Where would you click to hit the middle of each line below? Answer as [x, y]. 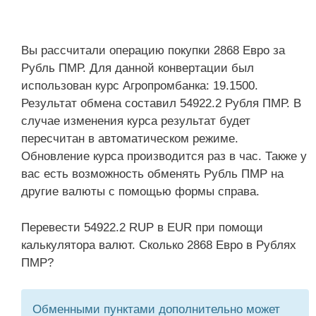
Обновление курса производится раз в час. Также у [164, 156]
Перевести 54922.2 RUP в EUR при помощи [142, 227]
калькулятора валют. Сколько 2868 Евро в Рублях [159, 245]
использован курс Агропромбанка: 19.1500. [140, 86]
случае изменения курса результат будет [136, 121]
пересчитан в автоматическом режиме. [130, 139]
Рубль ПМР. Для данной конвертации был [138, 68]
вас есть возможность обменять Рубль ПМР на [152, 174]
